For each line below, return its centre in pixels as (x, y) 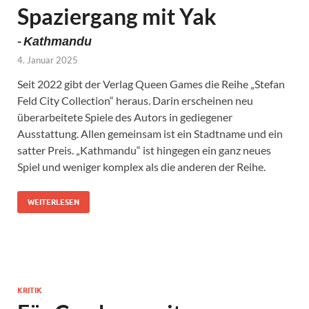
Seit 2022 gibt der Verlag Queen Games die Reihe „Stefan (151, 83)
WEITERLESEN (53, 202)
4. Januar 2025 (48, 60)
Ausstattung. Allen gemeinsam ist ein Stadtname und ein (150, 133)
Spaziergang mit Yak (117, 16)
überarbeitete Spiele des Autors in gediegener (125, 117)
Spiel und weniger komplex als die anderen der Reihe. (141, 166)
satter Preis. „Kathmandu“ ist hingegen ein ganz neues (144, 150)
